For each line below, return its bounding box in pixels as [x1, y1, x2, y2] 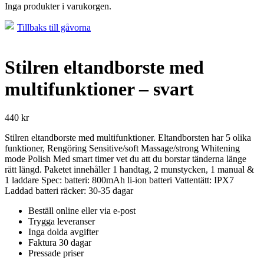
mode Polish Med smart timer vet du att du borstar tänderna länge [5, 154, 246, 164]
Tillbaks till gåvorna [17, 22, 91, 33]
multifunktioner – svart [5, 78, 194, 100]
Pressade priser [28, 248, 84, 259]
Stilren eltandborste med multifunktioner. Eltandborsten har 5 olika [5, 133, 251, 143]
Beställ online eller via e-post [28, 206, 136, 216]
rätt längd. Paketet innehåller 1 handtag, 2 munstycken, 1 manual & [5, 164, 254, 175]
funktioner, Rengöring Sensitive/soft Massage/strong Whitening [5, 143, 240, 154]
